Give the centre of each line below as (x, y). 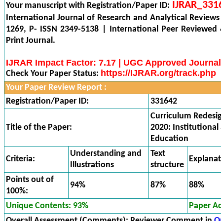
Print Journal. (31, 41)
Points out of (30, 180)
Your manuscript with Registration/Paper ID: (88, 6)
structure (167, 165)
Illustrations (92, 165)
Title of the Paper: (39, 128)
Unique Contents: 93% (47, 206)
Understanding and (106, 154)
